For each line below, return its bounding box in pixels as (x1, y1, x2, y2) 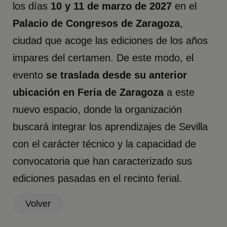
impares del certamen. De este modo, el (13, 52, 194, 63)
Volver (25, 198, 51, 209)
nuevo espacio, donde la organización (13, 103, 182, 115)
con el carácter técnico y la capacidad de (13, 138, 197, 149)
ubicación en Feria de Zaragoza (13, 86, 164, 98)
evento (13, 69, 47, 81)
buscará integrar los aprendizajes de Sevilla (13, 121, 208, 132)
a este (164, 86, 195, 98)
